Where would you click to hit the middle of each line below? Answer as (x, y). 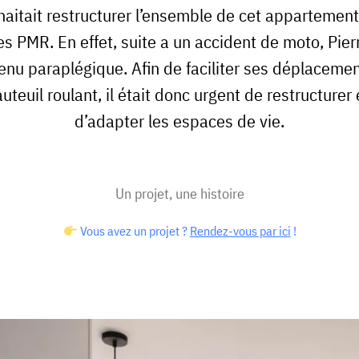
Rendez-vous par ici (240, 231)
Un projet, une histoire (179, 194)
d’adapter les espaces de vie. (179, 121)
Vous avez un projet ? (133, 231)
